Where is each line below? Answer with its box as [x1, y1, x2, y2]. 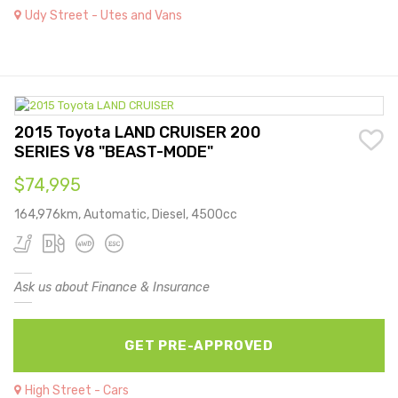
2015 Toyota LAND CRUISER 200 [14, 123, 261, 143]
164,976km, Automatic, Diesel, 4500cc [14, 207, 237, 223]
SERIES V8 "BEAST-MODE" [14, 142, 213, 163]
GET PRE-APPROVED [123, 338, 275, 354]
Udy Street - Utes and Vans [25, 7, 182, 23]
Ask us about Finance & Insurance [14, 280, 210, 296]
